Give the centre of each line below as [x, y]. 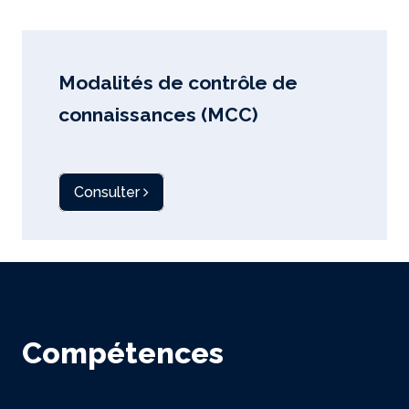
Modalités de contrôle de [178, 83]
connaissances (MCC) [158, 115]
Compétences [123, 353]
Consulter [109, 192]
